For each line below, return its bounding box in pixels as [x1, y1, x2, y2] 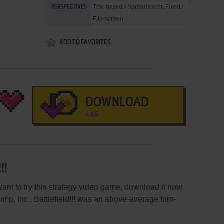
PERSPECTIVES [51, 4, 87, 10]
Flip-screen [93, 15, 123, 22]
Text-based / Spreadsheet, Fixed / [93, 3, 183, 10]
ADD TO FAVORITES [59, 39, 110, 46]
